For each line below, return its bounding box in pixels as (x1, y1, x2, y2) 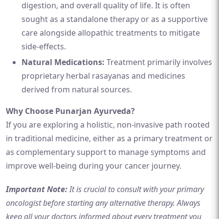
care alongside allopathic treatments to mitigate (22, 27, 200, 38)
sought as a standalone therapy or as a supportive (22, 14, 208, 24)
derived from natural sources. (22, 84, 132, 95)
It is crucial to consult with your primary (69, 184, 204, 195)
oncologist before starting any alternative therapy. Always (6, 197, 200, 208)
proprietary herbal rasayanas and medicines (22, 70, 185, 81)
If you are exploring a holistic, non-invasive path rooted (6, 119, 210, 130)
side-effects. (22, 41, 66, 52)
